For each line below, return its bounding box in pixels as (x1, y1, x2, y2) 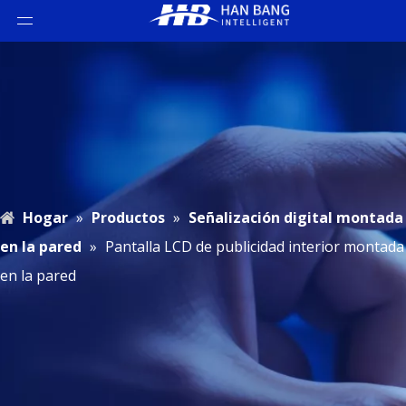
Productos (92, 208, 165, 227)
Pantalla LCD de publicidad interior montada (105, 237, 404, 256)
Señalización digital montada (188, 208, 403, 227)
